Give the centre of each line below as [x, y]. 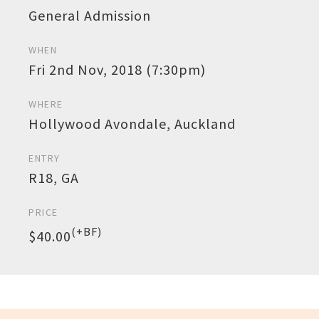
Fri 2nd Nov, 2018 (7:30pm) [117, 69]
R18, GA [54, 178]
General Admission [90, 15]
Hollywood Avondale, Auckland [132, 124]
